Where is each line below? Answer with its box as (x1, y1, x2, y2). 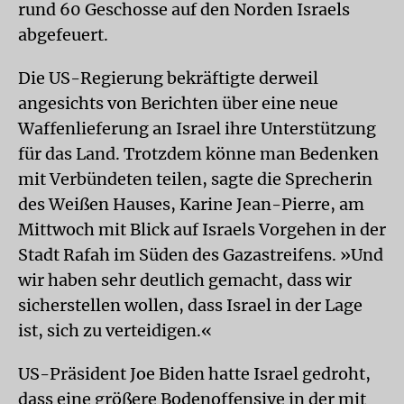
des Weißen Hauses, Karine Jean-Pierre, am (18, 194, 364, 215)
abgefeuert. (18, 24, 108, 45)
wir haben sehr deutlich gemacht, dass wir (18, 270, 352, 290)
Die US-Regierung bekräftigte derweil (18, 68, 318, 88)
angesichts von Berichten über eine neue (18, 93, 338, 114)
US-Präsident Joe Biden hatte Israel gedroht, (18, 363, 371, 384)
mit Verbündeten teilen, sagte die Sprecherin (18, 169, 372, 189)
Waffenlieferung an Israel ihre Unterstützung (18, 118, 376, 139)
